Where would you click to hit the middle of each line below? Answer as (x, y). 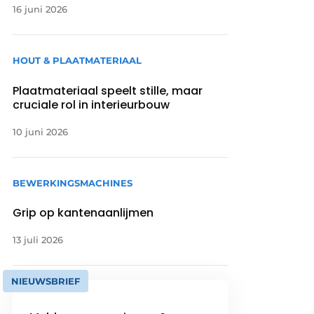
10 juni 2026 (41, 131)
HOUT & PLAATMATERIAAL (77, 61)
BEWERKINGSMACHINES (73, 183)
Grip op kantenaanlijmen (83, 212)
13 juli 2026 (38, 239)
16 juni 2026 (40, 9)
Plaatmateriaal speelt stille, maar (108, 90)
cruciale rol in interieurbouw (91, 104)
